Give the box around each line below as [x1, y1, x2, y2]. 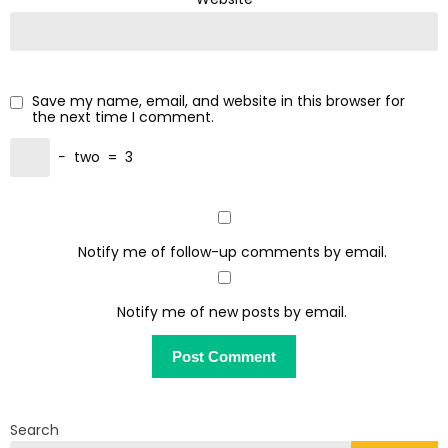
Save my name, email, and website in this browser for [32, 91, 405, 111]
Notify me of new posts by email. [117, 301, 347, 322]
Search [10, 420, 59, 440]
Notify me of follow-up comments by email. [77, 241, 387, 262]
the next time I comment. [32, 107, 214, 127]
